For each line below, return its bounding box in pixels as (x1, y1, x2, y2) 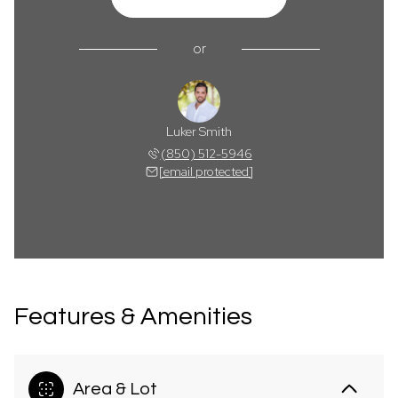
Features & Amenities (14, 304, 252, 330)
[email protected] (159, 163, 253, 179)
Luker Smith (166, 123, 232, 139)
